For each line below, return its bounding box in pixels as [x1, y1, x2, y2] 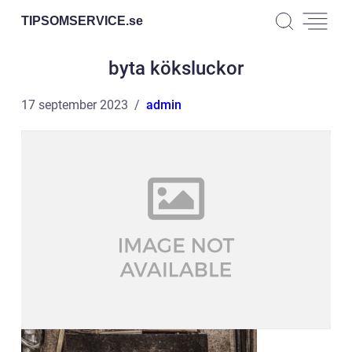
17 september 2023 [21, 97, 128, 112]
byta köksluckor [108, 57, 244, 79]
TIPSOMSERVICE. [21, 13, 129, 27]
